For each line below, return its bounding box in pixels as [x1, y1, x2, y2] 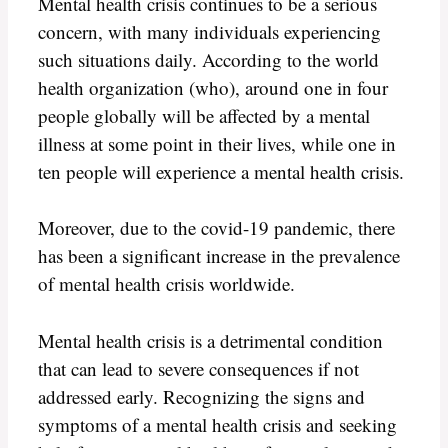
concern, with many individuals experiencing [38, 18, 381, 44]
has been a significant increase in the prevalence [38, 243, 400, 269]
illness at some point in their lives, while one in [38, 130, 396, 156]
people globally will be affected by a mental [38, 102, 370, 128]
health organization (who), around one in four [38, 74, 388, 100]
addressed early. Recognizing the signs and [38, 383, 365, 409]
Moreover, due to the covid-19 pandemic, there [38, 215, 395, 241]
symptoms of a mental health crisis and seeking [38, 411, 397, 437]
